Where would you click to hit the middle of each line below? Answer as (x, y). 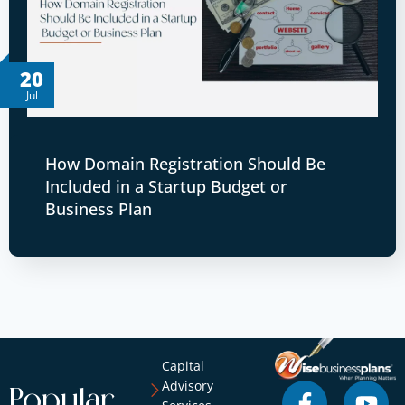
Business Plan (99, 209)
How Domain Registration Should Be (185, 164)
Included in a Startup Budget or (166, 187)
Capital (183, 366)
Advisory (187, 386)
